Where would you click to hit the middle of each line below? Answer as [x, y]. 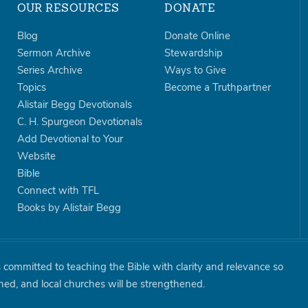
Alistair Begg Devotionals [74, 104]
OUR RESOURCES [68, 9]
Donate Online [198, 35]
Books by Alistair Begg [69, 207]
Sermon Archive [54, 53]
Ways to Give [196, 70]
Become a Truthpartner [218, 87]
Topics [31, 87]
